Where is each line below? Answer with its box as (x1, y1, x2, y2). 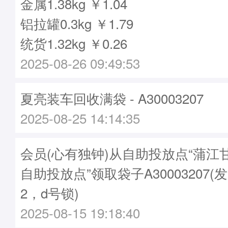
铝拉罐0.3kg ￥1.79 (20, 14, 133, 33)
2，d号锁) (20, 183, 79, 202)
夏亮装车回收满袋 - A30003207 (20, 89, 204, 107)
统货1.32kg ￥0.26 (20, 34, 127, 52)
